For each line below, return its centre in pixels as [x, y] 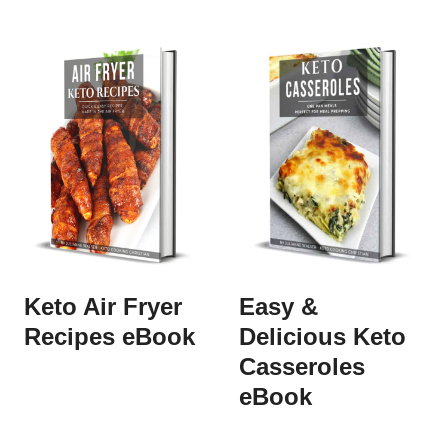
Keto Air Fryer [103, 306]
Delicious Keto [322, 336]
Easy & [278, 306]
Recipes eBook [109, 336]
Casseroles [302, 366]
